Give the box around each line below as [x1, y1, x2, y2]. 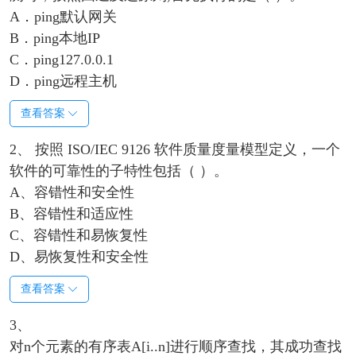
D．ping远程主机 [9, 73, 117, 90]
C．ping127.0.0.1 [9, 52, 114, 68]
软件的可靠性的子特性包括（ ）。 [9, 163, 228, 180]
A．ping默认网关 [9, 9, 117, 25]
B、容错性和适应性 [9, 206, 133, 222]
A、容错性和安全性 [9, 184, 134, 201]
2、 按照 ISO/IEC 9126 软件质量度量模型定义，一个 [9, 141, 340, 158]
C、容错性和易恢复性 [9, 227, 148, 244]
